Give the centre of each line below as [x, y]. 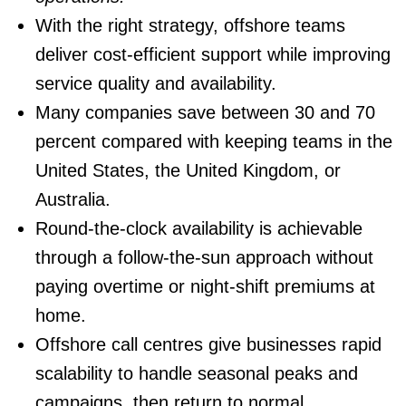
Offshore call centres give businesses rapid [208, 344]
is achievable [308, 228]
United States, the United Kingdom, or [188, 170]
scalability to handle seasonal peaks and [196, 373]
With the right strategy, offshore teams [190, 25]
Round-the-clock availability [144, 228]
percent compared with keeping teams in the [213, 141]
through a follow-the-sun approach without [204, 257]
